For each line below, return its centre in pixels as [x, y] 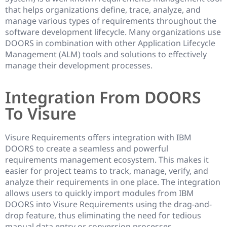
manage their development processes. [79, 65]
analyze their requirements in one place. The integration [113, 182]
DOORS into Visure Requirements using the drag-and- [108, 204]
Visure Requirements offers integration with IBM [98, 137]
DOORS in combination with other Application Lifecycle [110, 43]
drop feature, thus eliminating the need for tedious [103, 215]
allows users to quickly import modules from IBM [100, 193]
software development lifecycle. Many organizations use [113, 32]
